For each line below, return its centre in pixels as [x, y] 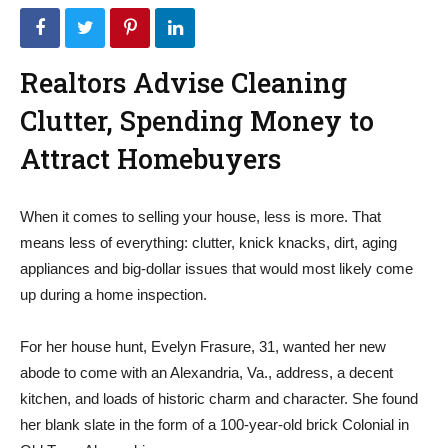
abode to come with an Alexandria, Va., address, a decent [206, 372]
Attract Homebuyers [150, 158]
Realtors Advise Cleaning [183, 82]
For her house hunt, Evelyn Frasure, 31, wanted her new [203, 346]
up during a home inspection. [113, 294]
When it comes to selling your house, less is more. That [200, 216]
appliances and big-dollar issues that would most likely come [216, 268]
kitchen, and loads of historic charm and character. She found [219, 398]
